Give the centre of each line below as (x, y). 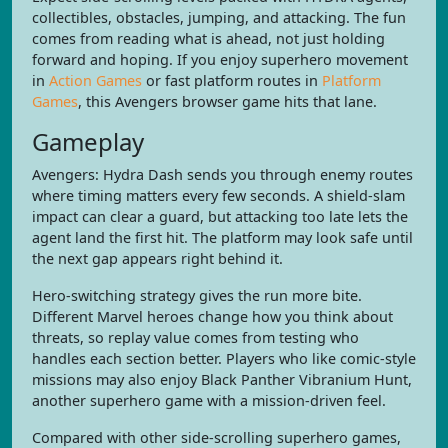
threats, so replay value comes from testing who (195, 337)
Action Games (95, 80)
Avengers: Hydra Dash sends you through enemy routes (222, 174)
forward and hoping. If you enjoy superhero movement (220, 59)
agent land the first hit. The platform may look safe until (222, 237)
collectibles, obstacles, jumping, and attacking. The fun (219, 17)
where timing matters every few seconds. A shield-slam (218, 195)
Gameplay (88, 141)
